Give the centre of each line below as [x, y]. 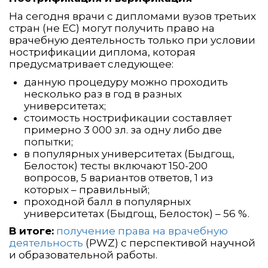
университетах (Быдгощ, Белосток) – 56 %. [137, 214]
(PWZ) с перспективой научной [169, 243]
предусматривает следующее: [91, 64]
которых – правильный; [87, 190]
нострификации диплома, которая [102, 52]
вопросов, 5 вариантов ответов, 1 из [118, 178]
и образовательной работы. [83, 255]
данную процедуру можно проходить [126, 82]
